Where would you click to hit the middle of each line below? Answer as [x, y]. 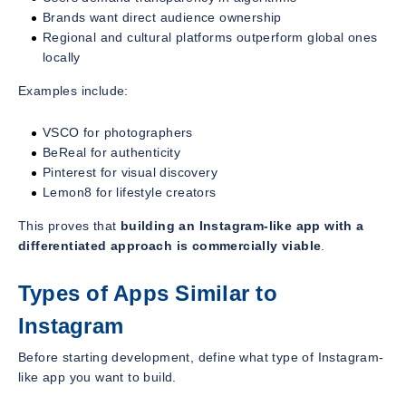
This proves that [69, 225]
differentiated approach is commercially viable [170, 245]
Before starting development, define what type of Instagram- [201, 357]
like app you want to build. [97, 377]
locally [62, 57]
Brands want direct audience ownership [162, 17]
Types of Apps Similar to [148, 293]
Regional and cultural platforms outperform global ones [210, 37]
